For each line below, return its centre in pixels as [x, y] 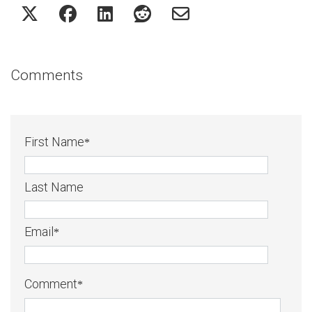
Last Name [54, 187]
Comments [47, 75]
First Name [54, 141]
